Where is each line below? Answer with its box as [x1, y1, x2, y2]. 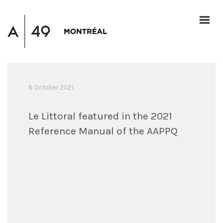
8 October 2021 [28, 83, 74, 91]
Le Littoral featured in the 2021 [28, 110, 172, 122]
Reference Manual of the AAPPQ [28, 124, 178, 137]
